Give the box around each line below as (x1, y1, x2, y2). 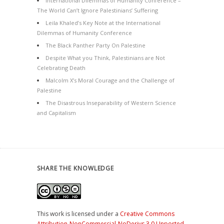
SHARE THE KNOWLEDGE (37, 164, 114, 172)
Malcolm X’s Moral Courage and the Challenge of (45, 76, 174, 84)
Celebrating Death (37, 64, 85, 71)
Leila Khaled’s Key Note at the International (45, 19, 160, 26)
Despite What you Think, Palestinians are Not (45, 54, 165, 61)
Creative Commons (120, 209, 174, 218)
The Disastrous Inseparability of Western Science (45, 99, 176, 106)
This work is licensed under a (37, 209, 120, 218)
